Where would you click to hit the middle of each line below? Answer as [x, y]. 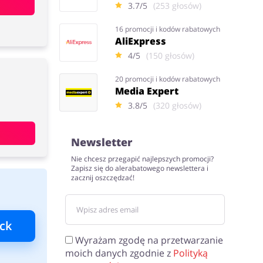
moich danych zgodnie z [119, 253]
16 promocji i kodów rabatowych [168, 29]
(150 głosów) [171, 55]
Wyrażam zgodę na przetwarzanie [149, 240]
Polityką [191, 253]
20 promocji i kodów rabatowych [168, 79]
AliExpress [141, 41]
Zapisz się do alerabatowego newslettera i [140, 168]
